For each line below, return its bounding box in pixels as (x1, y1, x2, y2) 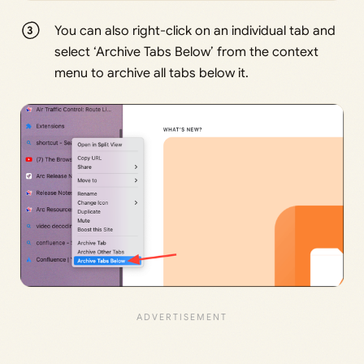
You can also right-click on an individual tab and (54, 23, 336, 40)
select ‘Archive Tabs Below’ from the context (54, 44, 319, 61)
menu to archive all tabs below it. (54, 65, 249, 82)
